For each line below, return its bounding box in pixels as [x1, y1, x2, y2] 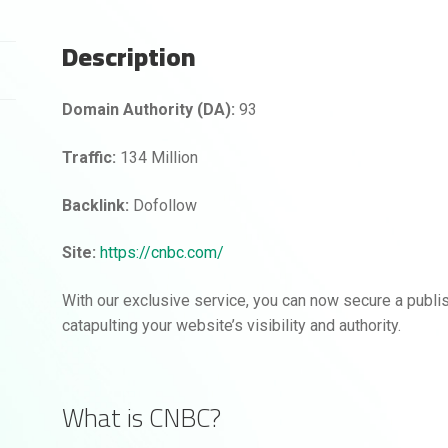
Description [62, 31, 196, 81]
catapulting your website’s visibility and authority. [62, 316, 402, 336]
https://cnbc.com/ [100, 243, 225, 263]
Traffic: [62, 148, 117, 168]
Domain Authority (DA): [62, 100, 236, 120]
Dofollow [129, 195, 198, 215]
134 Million [116, 148, 199, 168]
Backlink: [62, 195, 130, 215]
